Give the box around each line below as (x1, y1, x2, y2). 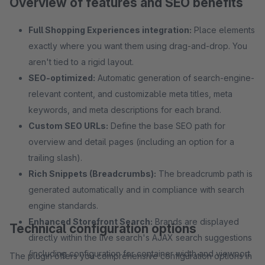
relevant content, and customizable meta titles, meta (28, 89, 232, 99)
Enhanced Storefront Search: (28, 216, 153, 227)
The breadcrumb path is (156, 169, 253, 179)
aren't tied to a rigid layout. (28, 57, 134, 67)
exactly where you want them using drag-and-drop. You (28, 41, 247, 51)
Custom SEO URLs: (28, 121, 108, 131)
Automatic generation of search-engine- (95, 73, 254, 83)
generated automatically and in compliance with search (28, 185, 244, 195)
